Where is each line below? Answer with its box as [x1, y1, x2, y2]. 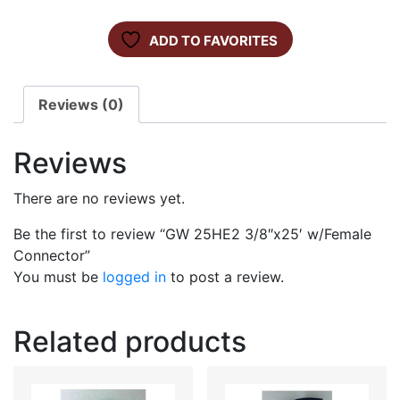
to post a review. [166, 268, 284, 287]
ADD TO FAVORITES [148, 32, 278, 50]
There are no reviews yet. [13, 189, 185, 208]
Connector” [13, 246, 90, 265]
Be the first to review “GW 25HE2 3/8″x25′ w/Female [13, 225, 371, 244]
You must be [13, 268, 103, 287]
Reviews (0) [38, 96, 124, 114]
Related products [13, 324, 246, 360]
